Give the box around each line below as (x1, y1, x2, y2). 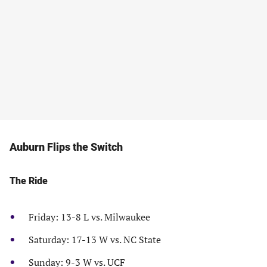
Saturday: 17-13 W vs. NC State (29, 233, 161, 246)
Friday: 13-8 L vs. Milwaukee (29, 210, 150, 223)
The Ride (10, 175, 48, 187)
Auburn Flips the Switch (10, 141, 123, 153)
